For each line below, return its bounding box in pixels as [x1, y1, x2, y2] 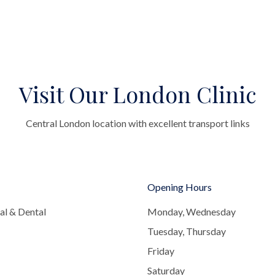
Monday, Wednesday [147, 206, 236, 217]
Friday [147, 245, 174, 257]
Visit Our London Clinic [18, 79, 257, 109]
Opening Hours [147, 181, 212, 193]
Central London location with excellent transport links [25, 117, 250, 129]
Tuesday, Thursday [147, 225, 226, 237]
